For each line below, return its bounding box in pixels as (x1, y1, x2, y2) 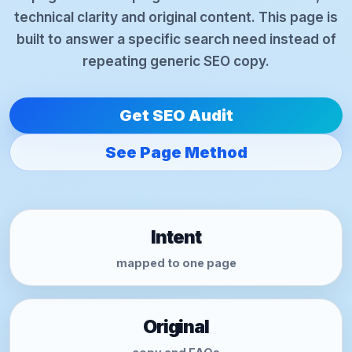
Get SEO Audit (119, 106, 233, 125)
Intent (151, 226, 201, 248)
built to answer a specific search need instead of (16, 31, 336, 47)
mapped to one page (115, 256, 236, 269)
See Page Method (104, 143, 247, 162)
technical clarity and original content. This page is (14, 9, 338, 25)
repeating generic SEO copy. (82, 53, 269, 69)
